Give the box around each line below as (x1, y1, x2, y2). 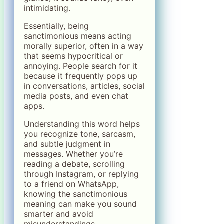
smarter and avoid (24, 208, 93, 219)
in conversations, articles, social (24, 80, 145, 91)
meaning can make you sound (24, 198, 137, 209)
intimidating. (24, 2, 70, 13)
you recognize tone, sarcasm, (24, 128, 135, 139)
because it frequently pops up (24, 70, 137, 81)
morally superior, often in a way (24, 40, 143, 51)
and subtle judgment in (24, 138, 110, 149)
